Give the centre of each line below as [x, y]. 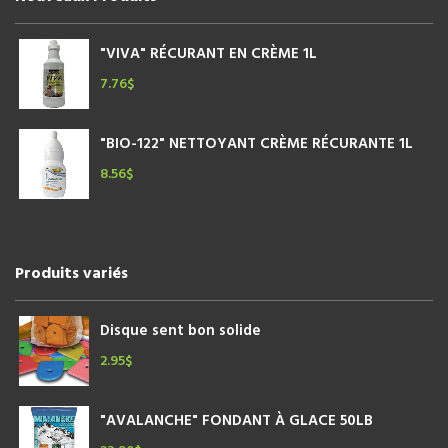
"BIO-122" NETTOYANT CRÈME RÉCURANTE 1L [256, 144]
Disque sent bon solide [180, 331]
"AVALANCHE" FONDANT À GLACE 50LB [236, 421]
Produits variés [71, 274]
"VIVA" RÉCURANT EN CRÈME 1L [208, 54]
